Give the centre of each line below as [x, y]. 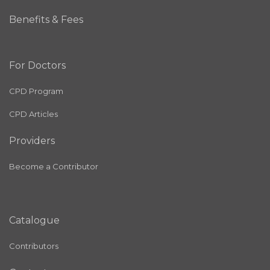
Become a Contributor [54, 167]
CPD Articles [33, 114]
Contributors [34, 246]
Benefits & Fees [46, 20]
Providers [32, 141]
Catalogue [34, 221]
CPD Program [36, 91]
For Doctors [37, 66]
